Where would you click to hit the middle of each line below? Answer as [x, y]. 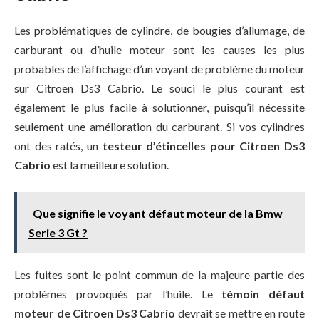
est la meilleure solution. [110, 165]
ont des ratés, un [58, 146]
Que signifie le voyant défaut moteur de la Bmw [157, 213]
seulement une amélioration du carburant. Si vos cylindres [159, 127]
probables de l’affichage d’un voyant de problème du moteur [159, 69]
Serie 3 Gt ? [58, 232]
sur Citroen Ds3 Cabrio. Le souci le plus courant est [159, 88]
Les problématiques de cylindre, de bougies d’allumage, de [159, 31]
